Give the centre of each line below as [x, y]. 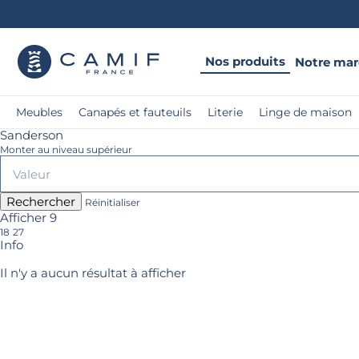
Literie [225, 112]
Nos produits [245, 61]
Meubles [39, 112]
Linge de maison [305, 112]
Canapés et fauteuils [135, 112]
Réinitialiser [113, 202]
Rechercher [41, 202]
